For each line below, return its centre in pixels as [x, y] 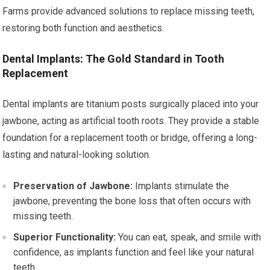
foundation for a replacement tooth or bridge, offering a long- [130, 138]
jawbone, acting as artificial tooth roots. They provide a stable [131, 121]
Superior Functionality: [65, 237]
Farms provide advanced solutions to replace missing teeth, [129, 11]
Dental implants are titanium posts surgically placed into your [131, 104]
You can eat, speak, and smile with [189, 237]
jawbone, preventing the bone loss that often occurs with [132, 201]
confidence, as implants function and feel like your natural [134, 252]
